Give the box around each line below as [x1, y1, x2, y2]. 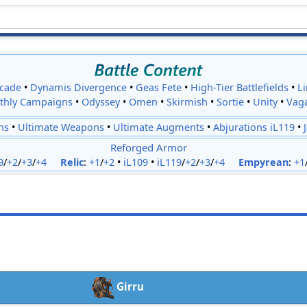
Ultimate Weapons [18, 121, 105, 134]
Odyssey [81, 95, 120, 108]
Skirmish [166, 95, 208, 108]
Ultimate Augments [113, 121, 205, 134]
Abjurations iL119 [213, 121, 295, 134]
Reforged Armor [110, 140, 187, 155]
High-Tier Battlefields [191, 80, 289, 94]
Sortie [216, 95, 244, 108]
